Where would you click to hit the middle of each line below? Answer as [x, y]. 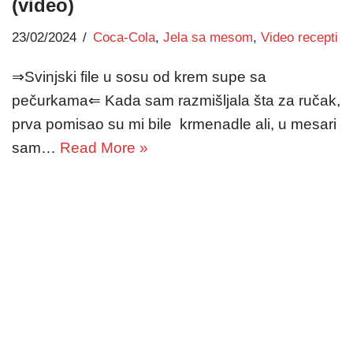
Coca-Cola [124, 38]
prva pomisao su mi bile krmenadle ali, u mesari [174, 124]
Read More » [104, 148]
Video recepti [299, 38]
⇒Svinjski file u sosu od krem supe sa [139, 77]
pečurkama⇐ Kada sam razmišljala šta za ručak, [176, 101]
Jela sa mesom [208, 38]
